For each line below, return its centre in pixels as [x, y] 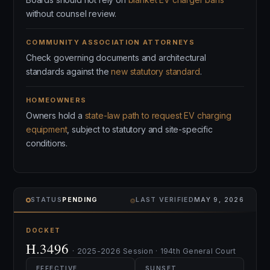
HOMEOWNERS [56, 100]
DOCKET [44, 231]
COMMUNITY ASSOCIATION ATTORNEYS [110, 42]
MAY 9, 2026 [219, 200]
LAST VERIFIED [165, 200]
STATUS [47, 200]
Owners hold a [55, 115]
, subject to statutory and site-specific [140, 129]
